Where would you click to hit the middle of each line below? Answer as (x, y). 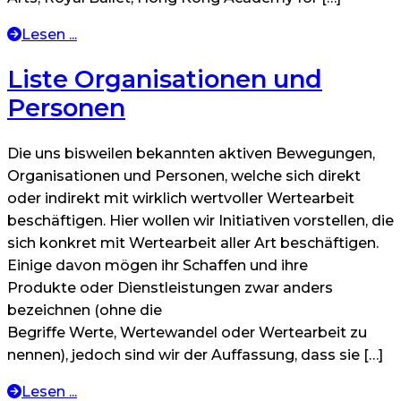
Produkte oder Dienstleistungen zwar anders (170, 288)
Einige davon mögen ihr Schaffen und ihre (158, 266)
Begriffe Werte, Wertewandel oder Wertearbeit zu (187, 333)
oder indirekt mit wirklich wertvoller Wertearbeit (181, 199)
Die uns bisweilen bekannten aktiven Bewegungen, (191, 154)
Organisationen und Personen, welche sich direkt (184, 176)
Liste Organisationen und (165, 79)
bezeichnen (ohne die (85, 311)
